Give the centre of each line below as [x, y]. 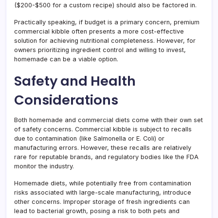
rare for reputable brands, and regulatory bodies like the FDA [106, 157]
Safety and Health [75, 81]
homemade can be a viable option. [66, 59]
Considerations [66, 100]
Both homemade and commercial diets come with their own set [109, 120]
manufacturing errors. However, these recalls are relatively [103, 148]
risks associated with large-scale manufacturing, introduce [103, 192]
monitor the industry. [44, 166]
